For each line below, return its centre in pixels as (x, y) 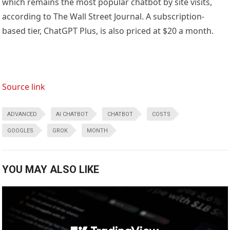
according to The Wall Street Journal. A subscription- (103, 17)
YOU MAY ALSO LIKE (51, 170)
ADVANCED (22, 114)
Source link (24, 87)
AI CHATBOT (72, 114)
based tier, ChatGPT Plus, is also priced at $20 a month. (108, 31)
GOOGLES (21, 131)
